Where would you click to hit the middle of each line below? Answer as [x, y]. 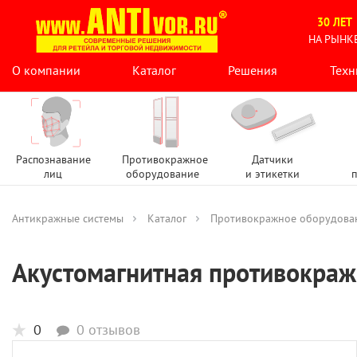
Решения [253, 70]
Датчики [272, 159]
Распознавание [53, 159]
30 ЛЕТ [335, 22]
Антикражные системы [68, 218]
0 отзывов [108, 330]
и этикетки [272, 174]
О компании [46, 70]
